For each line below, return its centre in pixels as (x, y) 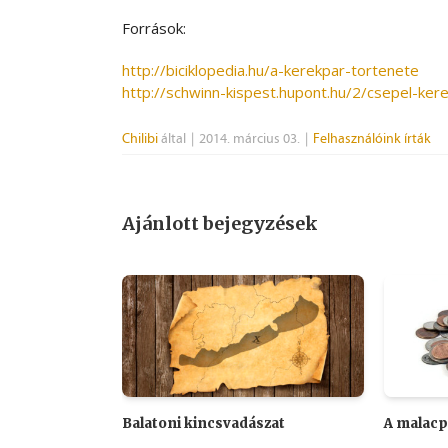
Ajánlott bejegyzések (220, 224)
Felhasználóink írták (372, 139)
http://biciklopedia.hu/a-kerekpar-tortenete (270, 70)
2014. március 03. (249, 139)
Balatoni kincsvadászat (203, 424)
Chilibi (140, 139)
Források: (154, 28)
